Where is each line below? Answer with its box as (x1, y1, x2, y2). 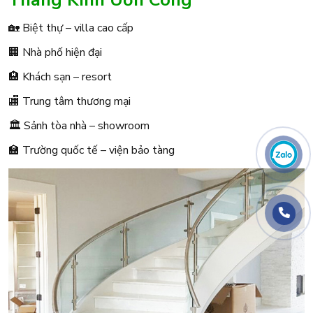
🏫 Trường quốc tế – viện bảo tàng (8, 142, 175, 158)
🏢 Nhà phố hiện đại (8, 44, 102, 60)
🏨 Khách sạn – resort (8, 68, 112, 85)
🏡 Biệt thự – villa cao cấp (8, 20, 133, 36)
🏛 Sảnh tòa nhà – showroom (8, 117, 150, 133)
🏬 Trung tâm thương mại (8, 93, 131, 109)
